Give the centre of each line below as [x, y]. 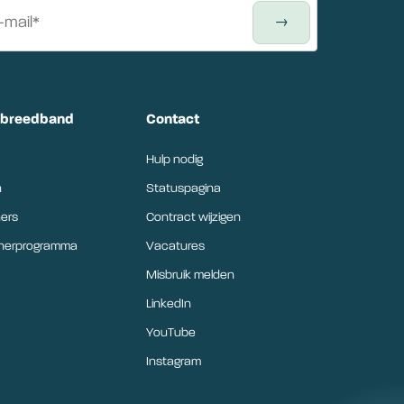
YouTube [170, 333]
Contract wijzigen [193, 217]
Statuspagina [183, 188]
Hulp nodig [174, 160]
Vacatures [175, 246]
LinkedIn [168, 304]
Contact [172, 120]
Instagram [173, 362]
